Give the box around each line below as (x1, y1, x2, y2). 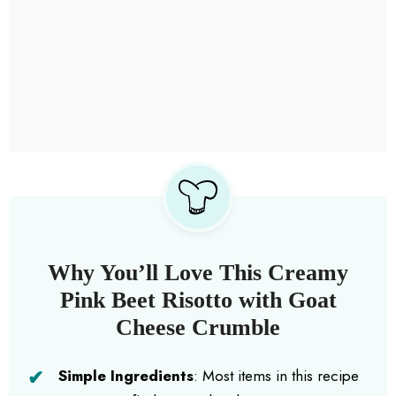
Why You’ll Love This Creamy (48, 259, 348, 286)
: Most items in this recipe (194, 364, 359, 386)
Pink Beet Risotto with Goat (59, 286, 337, 313)
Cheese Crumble (116, 314, 280, 340)
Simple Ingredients (58, 364, 194, 386)
